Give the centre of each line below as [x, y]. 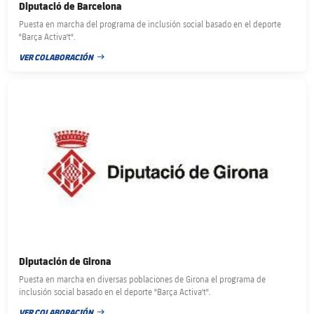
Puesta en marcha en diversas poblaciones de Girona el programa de [143, 279]
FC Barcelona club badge [60, 86]
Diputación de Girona [66, 261]
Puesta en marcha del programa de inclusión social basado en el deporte [150, 24]
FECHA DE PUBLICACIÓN [63, 63]
